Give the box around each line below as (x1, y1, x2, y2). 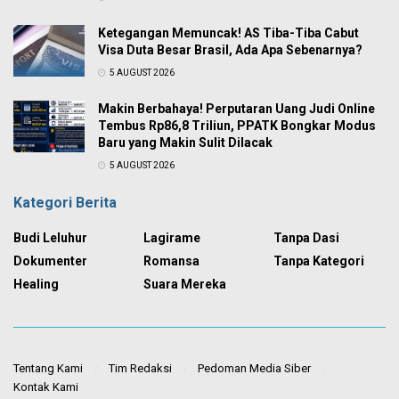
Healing (13, 277, 59, 292)
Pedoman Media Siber (198, 361, 311, 375)
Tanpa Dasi (273, 231, 339, 246)
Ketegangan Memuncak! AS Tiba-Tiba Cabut (98, 26, 359, 41)
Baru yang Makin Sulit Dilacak (98, 135, 273, 151)
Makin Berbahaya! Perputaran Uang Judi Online (98, 102, 375, 117)
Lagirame (143, 231, 200, 246)
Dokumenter (13, 254, 87, 269)
